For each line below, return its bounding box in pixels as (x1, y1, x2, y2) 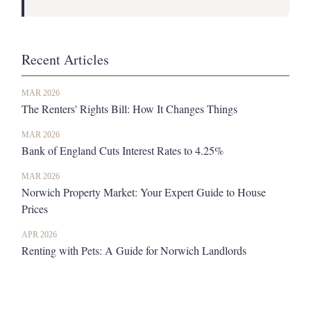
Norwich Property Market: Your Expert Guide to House (22, 185, 266, 200)
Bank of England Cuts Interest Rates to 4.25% (22, 143, 224, 158)
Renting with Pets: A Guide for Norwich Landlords (22, 243, 246, 258)
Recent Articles (22, 50, 109, 69)
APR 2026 (22, 230, 57, 240)
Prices (22, 201, 48, 217)
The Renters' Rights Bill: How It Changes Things (22, 101, 237, 117)
